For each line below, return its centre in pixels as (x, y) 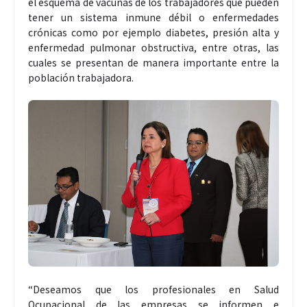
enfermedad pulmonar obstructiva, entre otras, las (153, 47)
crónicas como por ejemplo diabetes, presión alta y (153, 32)
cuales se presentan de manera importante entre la (153, 62)
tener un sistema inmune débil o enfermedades (153, 17)
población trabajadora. (81, 77)
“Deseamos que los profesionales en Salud (153, 290)
